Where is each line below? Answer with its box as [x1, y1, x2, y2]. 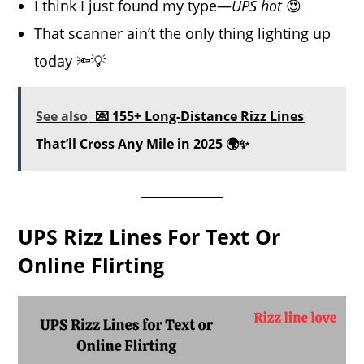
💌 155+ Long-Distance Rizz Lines [96, 107, 305, 126]
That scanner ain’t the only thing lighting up [34, 24, 331, 44]
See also [36, 107, 89, 126]
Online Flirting [18, 251, 165, 279]
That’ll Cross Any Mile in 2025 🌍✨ [36, 135, 250, 154]
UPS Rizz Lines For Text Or [18, 223, 281, 251]
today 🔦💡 [34, 51, 106, 71]
